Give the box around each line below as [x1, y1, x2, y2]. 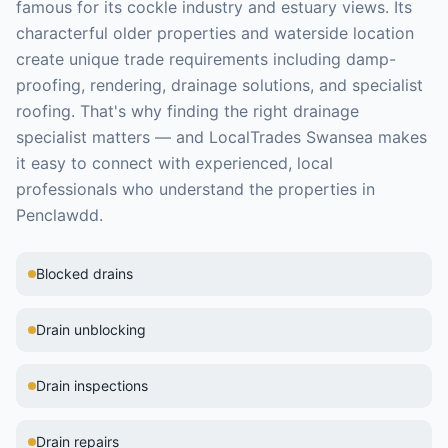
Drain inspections [36, 377, 148, 394]
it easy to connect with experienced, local [16, 153, 333, 173]
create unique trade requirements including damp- [16, 49, 396, 69]
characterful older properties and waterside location [16, 23, 414, 43]
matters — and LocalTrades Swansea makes [87, 127, 427, 147]
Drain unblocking [36, 321, 146, 338]
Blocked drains [36, 265, 133, 282]
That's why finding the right [75, 101, 293, 121]
